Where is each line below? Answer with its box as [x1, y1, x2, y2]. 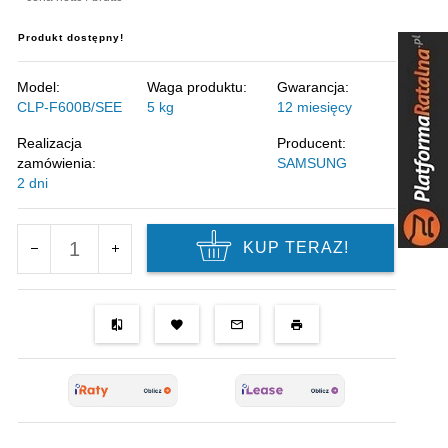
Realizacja [17, 135, 83, 151]
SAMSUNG [277, 155, 348, 171]
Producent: [277, 135, 347, 151]
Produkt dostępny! [18, 32, 125, 43]
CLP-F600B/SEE [17, 99, 123, 115]
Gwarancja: [277, 79, 350, 95]
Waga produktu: [147, 79, 248, 95]
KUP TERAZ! [243, 239, 350, 256]
